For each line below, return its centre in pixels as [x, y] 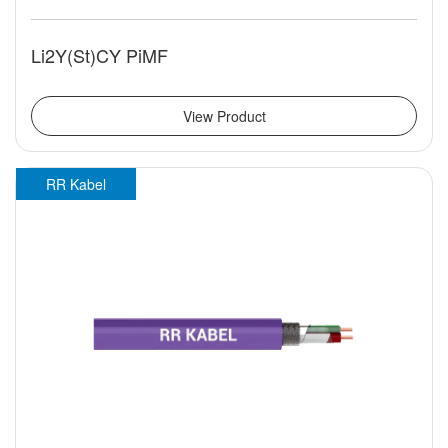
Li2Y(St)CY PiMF [99, 55]
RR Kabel [76, 184]
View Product [224, 116]
